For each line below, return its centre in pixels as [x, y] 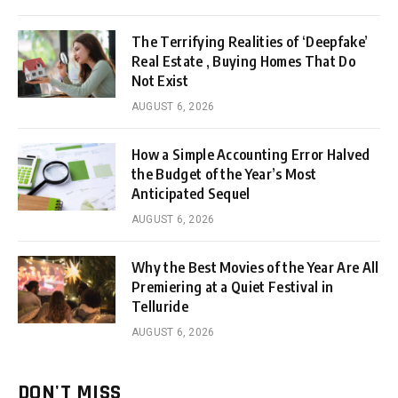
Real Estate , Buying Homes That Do [243, 61]
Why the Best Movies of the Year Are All [255, 267]
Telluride [160, 306]
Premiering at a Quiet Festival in [233, 287]
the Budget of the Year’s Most [224, 174]
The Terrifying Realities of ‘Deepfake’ [250, 41]
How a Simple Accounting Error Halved [251, 154]
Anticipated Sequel [191, 193]
